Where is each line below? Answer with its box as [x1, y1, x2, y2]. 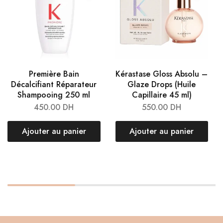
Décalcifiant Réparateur [11, 78, 97, 90]
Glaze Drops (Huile [127, 78, 196, 90]
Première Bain [28, 68, 79, 80]
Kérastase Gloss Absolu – [115, 68, 208, 80]
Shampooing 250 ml [17, 89, 91, 101]
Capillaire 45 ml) [131, 89, 192, 101]
